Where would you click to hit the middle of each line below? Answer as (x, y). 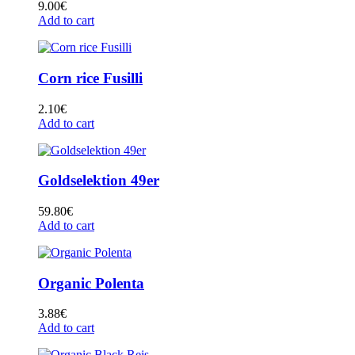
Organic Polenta (91, 283)
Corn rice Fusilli (90, 78)
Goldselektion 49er (99, 181)
